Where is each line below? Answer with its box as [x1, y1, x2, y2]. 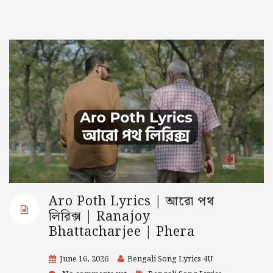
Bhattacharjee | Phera [49, 221, 196, 243]
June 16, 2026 [60, 252, 108, 266]
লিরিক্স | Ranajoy [49, 206, 151, 227]
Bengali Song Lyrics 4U [127, 252, 213, 266]
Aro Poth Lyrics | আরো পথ [49, 191, 215, 212]
